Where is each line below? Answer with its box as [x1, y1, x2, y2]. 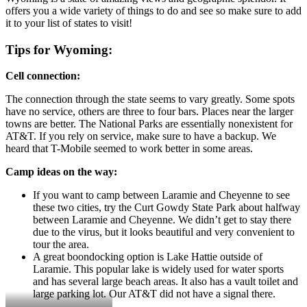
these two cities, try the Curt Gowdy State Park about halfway [33, 201, 300, 214]
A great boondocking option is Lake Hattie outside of [33, 251, 262, 263]
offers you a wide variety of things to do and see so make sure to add [5, 4, 302, 16]
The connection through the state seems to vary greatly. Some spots [5, 93, 295, 106]
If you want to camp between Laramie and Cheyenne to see [33, 189, 290, 201]
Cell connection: [5, 70, 80, 82]
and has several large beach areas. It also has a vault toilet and [33, 275, 298, 288]
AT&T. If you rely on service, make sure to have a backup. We [5, 130, 276, 143]
